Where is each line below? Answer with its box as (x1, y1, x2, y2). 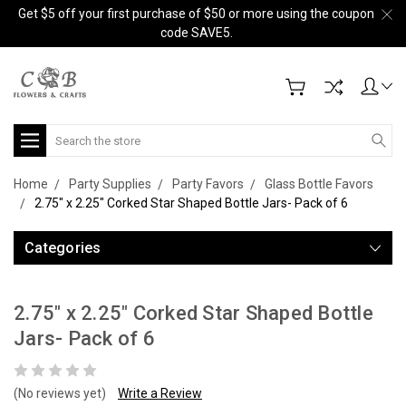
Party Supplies (69, 177, 151, 191)
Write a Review (118, 386, 202, 401)
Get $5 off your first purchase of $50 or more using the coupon (18, 6, 374, 21)
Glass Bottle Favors (265, 177, 373, 191)
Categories (24, 239, 101, 256)
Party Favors (172, 177, 244, 191)
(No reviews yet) (14, 386, 106, 401)
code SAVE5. (159, 25, 233, 40)
